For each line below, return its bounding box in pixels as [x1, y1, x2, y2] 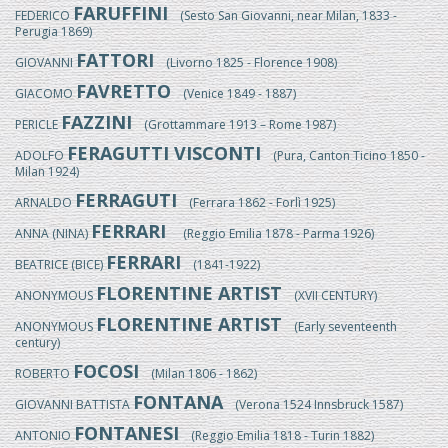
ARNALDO [15, 194, 75, 211]
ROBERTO [15, 365, 73, 382]
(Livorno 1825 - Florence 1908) [154, 54, 337, 71]
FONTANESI [74, 421, 179, 445]
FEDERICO [15, 7, 73, 24]
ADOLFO [15, 147, 67, 164]
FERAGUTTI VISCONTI [67, 141, 261, 165]
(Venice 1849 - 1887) [171, 85, 296, 102]
